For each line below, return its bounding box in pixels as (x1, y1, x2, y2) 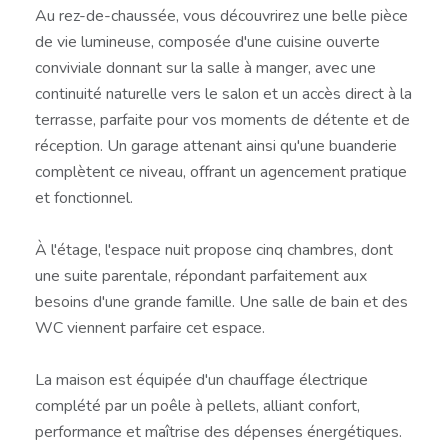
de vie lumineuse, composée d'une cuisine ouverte (35, 30, 380, 53)
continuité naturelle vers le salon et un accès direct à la (35, 82, 412, 105)
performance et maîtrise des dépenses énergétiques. (35, 420, 402, 443)
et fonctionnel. (35, 186, 133, 209)
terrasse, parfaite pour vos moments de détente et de (35, 108, 410, 131)
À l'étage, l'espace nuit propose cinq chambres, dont (35, 238, 393, 261)
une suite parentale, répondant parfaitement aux (35, 264, 367, 287)
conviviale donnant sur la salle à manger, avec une (35, 56, 376, 79)
